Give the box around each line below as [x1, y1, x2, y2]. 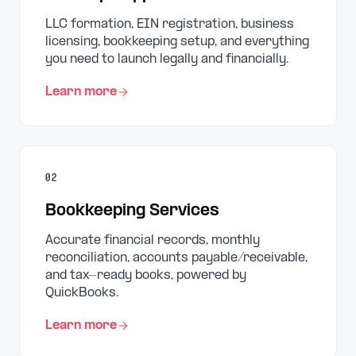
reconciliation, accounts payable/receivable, [45, 251, 308, 265]
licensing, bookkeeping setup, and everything [45, 35, 309, 48]
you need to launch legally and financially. [45, 52, 288, 66]
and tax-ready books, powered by [45, 269, 246, 282]
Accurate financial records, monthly [45, 234, 260, 247]
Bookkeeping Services [45, 203, 219, 220]
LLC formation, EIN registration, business [45, 17, 294, 31]
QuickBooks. [45, 286, 118, 300]
